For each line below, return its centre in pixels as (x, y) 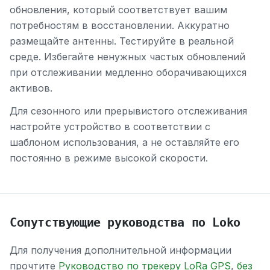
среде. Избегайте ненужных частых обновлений (127, 56)
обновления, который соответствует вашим (118, 9)
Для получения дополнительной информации (121, 250)
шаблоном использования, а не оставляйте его (124, 143)
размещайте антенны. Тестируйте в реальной (122, 41)
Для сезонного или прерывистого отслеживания (128, 111)
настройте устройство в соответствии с (110, 127)
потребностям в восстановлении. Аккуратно (120, 25)
